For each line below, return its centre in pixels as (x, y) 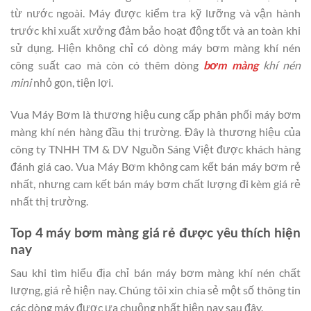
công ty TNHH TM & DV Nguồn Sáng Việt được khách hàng (155, 149)
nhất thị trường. (49, 201)
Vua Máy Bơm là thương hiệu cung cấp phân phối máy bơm (155, 114)
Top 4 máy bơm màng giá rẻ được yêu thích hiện (155, 232)
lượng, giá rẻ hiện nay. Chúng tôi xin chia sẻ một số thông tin (155, 290)
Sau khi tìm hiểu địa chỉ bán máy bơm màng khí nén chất (155, 273)
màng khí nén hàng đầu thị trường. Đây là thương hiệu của (155, 131)
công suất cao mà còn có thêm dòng (105, 65)
